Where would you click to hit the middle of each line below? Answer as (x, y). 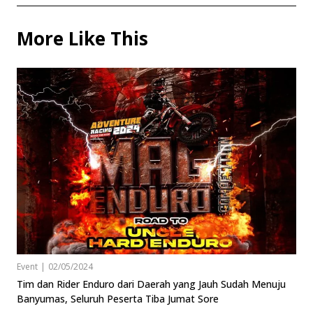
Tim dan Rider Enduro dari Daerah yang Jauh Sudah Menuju (151, 284)
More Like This (82, 38)
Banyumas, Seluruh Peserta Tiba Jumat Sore (118, 298)
